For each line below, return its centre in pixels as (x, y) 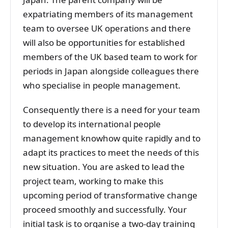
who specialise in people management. (102, 85)
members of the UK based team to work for (110, 57)
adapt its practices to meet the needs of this (111, 153)
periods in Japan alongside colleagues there (111, 71)
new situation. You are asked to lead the (104, 167)
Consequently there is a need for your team (111, 110)
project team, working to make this (93, 181)
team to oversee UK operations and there (107, 28)
